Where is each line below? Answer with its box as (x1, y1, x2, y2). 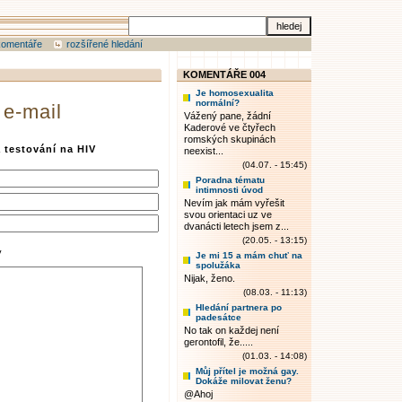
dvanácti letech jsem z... (184, 221, 289, 232)
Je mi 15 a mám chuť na (196, 250, 302, 260)
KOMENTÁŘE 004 (183, 69, 266, 80)
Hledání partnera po (196, 302, 282, 312)
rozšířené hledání (66, 39, 143, 49)
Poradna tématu (196, 175, 265, 185)
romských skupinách (184, 134, 275, 144)
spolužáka (196, 260, 240, 270)
